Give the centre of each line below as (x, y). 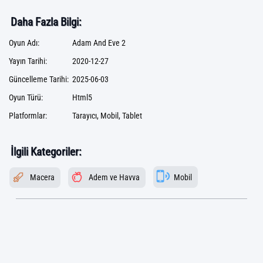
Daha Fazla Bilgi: (46, 22)
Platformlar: (28, 116)
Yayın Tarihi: (28, 61)
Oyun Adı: (24, 43)
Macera (42, 178)
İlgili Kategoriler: (46, 152)
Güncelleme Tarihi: (39, 80)
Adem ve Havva (114, 178)
